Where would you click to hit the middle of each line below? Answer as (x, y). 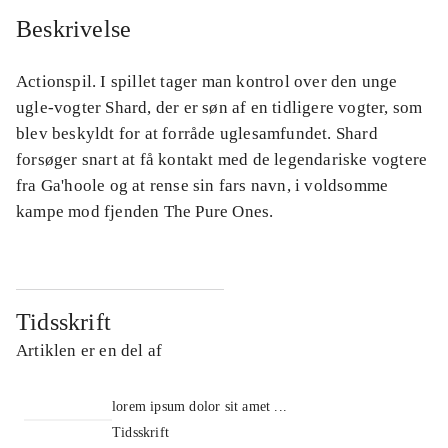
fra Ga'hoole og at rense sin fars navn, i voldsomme (202, 185)
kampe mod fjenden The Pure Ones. (145, 211)
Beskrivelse (74, 28)
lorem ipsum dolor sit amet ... (199, 406)
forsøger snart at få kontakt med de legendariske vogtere (222, 159)
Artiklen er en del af (89, 350)
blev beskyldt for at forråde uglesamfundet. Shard (197, 133)
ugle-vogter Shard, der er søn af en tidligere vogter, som (219, 107)
